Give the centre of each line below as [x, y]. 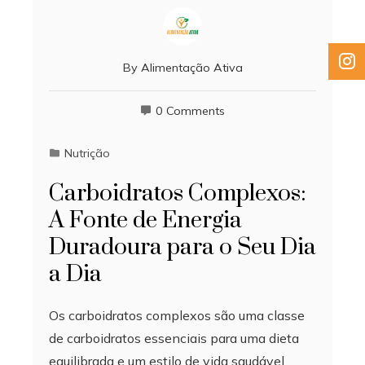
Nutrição [87, 153]
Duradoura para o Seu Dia [182, 247]
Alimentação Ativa [191, 67]
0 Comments [190, 110]
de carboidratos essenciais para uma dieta [174, 338]
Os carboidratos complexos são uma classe [177, 315]
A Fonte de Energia [145, 220]
